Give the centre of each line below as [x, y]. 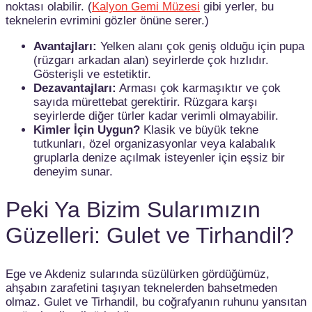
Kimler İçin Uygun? [87, 130]
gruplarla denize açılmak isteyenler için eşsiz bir [159, 157]
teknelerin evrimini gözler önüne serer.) [107, 20]
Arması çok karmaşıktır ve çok [198, 88]
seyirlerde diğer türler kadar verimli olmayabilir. [156, 116]
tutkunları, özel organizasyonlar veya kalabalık [155, 143]
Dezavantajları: [75, 88]
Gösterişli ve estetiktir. [92, 74]
